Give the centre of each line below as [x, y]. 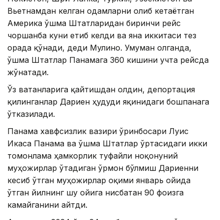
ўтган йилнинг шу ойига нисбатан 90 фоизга [96, 192]
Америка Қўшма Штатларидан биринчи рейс [94, 23]
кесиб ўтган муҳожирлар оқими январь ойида [99, 180]
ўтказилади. [31, 114]
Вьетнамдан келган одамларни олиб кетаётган [101, 11]
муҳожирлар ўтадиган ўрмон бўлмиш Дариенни [103, 168]
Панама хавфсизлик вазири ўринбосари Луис [98, 131]
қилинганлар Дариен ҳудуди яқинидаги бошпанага [108, 101]
